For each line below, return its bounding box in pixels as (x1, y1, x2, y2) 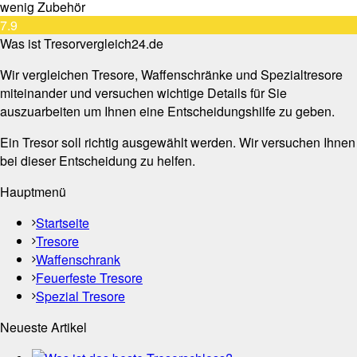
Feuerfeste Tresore (36, 269, 143, 288)
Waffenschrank (36, 250, 120, 269)
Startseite (36, 214, 89, 233)
